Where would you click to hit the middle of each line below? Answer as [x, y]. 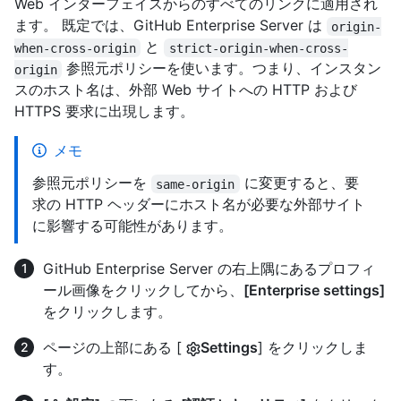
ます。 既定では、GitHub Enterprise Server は [171, 26]
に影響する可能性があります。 [132, 226]
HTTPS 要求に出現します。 [104, 111]
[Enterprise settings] [314, 290]
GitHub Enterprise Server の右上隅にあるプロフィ [209, 269]
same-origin [196, 184]
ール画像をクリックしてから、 [143, 290]
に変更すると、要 [299, 183]
